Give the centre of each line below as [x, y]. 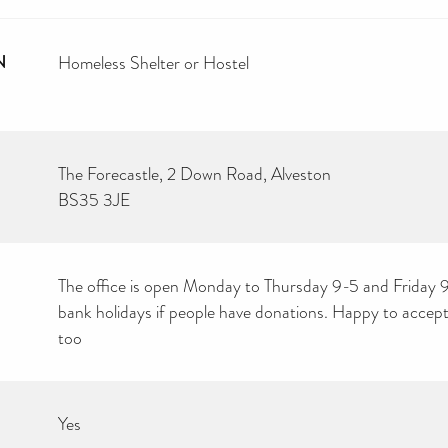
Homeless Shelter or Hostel [153, 62]
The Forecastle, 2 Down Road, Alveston [194, 173]
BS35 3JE [94, 199]
